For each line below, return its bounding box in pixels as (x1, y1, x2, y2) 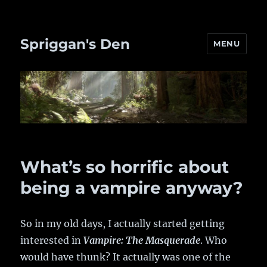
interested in (20, 234, 84, 247)
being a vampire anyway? (20, 178, 243, 198)
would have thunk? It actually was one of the (20, 251, 231, 263)
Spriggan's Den (20, 35, 131, 52)
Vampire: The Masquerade (83, 234, 201, 247)
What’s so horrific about (20, 157, 229, 178)
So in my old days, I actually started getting (20, 218, 225, 230)
